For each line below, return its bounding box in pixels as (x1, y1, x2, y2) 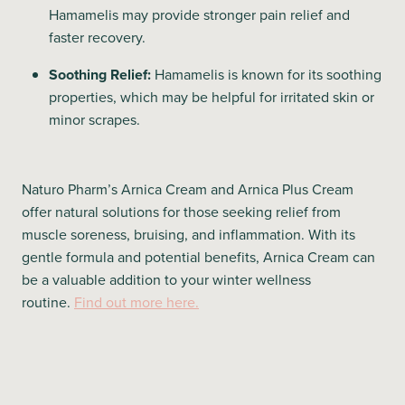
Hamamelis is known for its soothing (151, 64, 381, 85)
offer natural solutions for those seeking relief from (22, 202, 341, 222)
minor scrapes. (49, 109, 140, 130)
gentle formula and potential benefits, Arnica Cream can (22, 247, 375, 268)
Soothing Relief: (49, 64, 151, 86)
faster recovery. (49, 27, 146, 48)
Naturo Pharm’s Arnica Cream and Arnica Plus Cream (22, 179, 353, 200)
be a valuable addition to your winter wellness (22, 269, 311, 290)
